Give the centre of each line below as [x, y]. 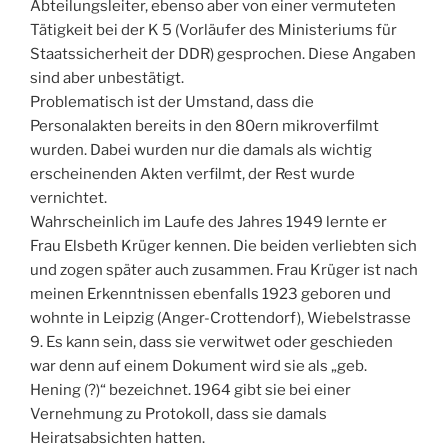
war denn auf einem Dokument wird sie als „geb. [198, 365]
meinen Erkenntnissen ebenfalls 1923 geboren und [210, 293]
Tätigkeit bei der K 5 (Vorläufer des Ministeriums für [213, 29]
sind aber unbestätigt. [107, 77]
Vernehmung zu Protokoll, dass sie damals [178, 413]
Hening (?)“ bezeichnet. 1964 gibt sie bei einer [190, 389]
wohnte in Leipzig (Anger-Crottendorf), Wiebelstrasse [220, 317]
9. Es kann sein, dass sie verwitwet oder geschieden [211, 341]
